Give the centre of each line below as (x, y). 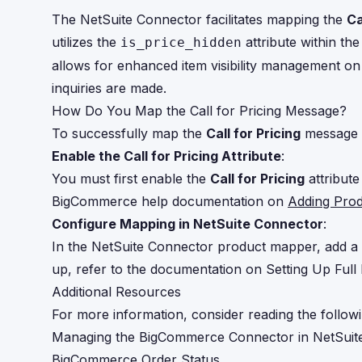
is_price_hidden (181, 42)
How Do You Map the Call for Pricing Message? (199, 111)
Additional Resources (116, 292)
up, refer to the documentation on (159, 269)
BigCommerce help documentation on (170, 201)
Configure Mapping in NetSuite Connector (187, 224)
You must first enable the (131, 179)
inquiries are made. (109, 88)
